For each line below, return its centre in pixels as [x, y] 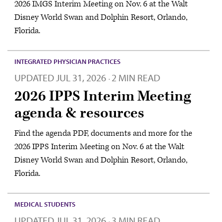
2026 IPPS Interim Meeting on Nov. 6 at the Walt [99, 147]
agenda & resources [79, 113]
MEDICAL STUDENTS [45, 204]
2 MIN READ [136, 77]
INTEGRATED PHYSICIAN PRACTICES [67, 61]
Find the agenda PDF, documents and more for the [103, 134]
